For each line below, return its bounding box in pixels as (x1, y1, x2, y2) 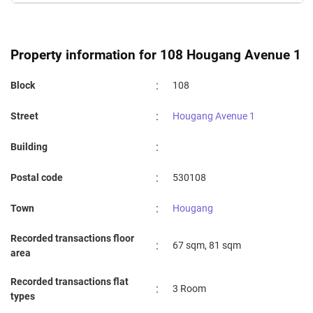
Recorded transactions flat (10, 276, 129, 288)
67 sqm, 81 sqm (173, 240, 241, 252)
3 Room (173, 283, 206, 295)
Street (10, 110, 38, 122)
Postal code (10, 172, 63, 184)
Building (10, 141, 48, 153)
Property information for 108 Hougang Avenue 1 (10, 47, 301, 63)
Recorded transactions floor (10, 233, 134, 245)
